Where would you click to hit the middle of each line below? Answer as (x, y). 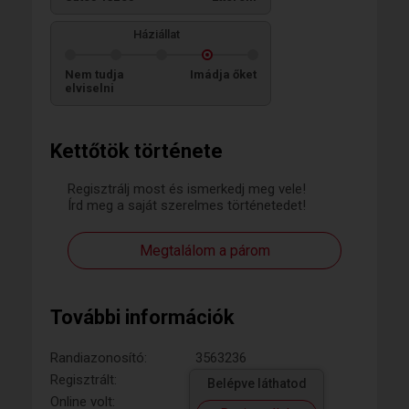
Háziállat (156, 34)
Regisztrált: (84, 379)
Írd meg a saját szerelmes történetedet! (187, 205)
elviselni (89, 88)
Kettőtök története (136, 151)
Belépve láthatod (257, 383)
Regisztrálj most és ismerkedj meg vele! (187, 189)
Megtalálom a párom (204, 250)
